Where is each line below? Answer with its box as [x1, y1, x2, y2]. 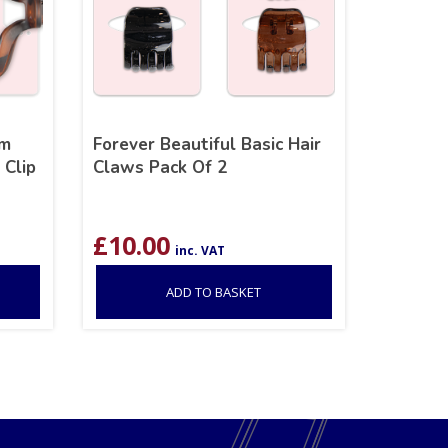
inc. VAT [174, 241, 225, 259]
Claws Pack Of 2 [92, 155, 227, 179]
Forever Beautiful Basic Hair [92, 132, 321, 156]
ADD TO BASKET [166, 282, 262, 301]
